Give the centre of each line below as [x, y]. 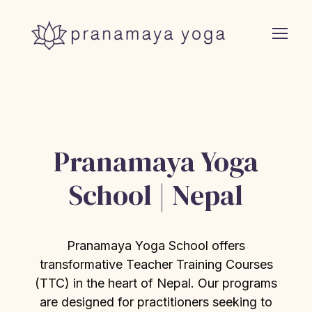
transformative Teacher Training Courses [156, 264]
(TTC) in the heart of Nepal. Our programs [156, 283]
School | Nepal [156, 195]
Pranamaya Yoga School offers [156, 245]
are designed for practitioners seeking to [156, 302]
